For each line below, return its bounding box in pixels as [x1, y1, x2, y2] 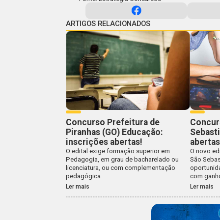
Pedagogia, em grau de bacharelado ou [66, 155, 179, 163]
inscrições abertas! [66, 137, 143, 147]
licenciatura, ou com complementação [66, 164, 176, 171]
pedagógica [66, 172, 101, 180]
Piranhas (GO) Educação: [66, 127, 164, 137]
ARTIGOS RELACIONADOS [66, 19, 151, 28]
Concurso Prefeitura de [66, 117, 160, 127]
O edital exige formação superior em [66, 147, 170, 155]
